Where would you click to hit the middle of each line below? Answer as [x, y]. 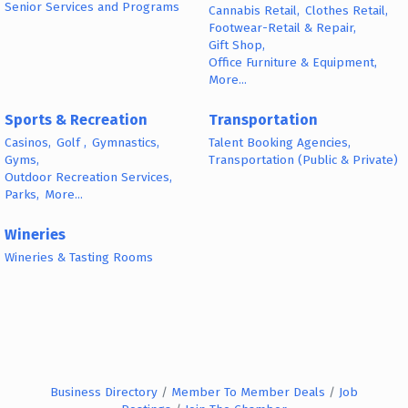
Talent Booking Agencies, [280, 142]
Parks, [22, 194]
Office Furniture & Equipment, [293, 63]
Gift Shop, [237, 46]
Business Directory [104, 393]
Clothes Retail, [347, 11]
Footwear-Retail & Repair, [282, 28]
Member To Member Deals [248, 393]
